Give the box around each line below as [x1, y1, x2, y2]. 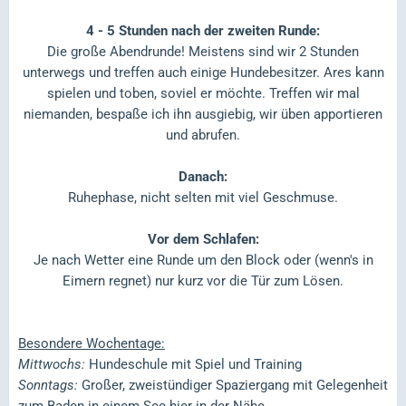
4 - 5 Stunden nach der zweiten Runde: [86, 22, 320, 39]
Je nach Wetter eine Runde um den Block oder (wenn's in [33, 251, 373, 268]
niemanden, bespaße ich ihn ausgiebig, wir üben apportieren [24, 105, 382, 122]
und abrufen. [166, 126, 240, 143]
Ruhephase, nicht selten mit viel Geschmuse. [68, 188, 338, 206]
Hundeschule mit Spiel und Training [85, 355, 302, 372]
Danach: [179, 168, 227, 185]
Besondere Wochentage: [18, 334, 165, 352]
